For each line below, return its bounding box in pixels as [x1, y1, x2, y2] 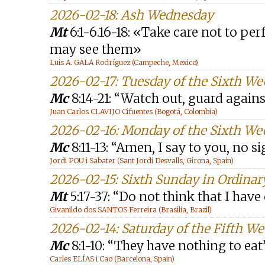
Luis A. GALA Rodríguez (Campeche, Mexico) [50, 58, 198, 67]
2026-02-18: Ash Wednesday [50, 7, 214, 23]
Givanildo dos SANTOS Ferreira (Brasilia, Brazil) [50, 205, 212, 214]
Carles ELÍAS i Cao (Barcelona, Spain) [50, 254, 174, 263]
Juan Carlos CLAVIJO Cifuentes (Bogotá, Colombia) [50, 107, 218, 116]
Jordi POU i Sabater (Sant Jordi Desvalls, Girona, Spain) [50, 156, 234, 165]
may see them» [50, 41, 141, 57]
